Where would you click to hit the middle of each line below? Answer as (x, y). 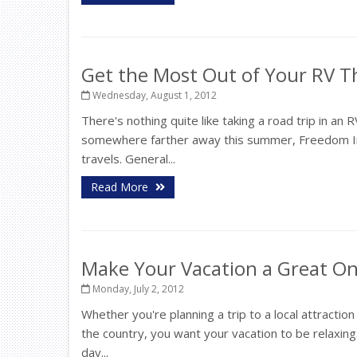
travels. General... (128, 159)
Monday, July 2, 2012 (137, 289)
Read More (121, 187)
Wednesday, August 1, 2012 (153, 95)
